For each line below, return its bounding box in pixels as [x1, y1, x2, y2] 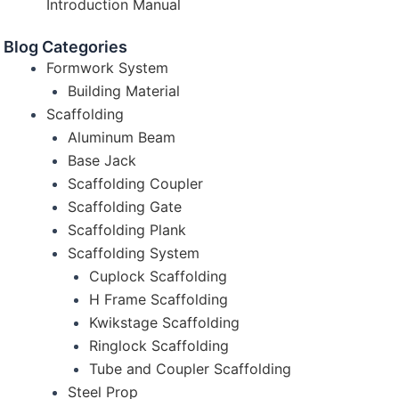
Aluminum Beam [68, 128, 175, 146]
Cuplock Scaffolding [89, 267, 227, 285]
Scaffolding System [68, 244, 199, 262]
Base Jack [68, 151, 136, 169]
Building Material [68, 82, 180, 100]
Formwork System [46, 59, 168, 77]
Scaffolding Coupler [68, 175, 203, 192]
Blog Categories [4, 37, 127, 56]
